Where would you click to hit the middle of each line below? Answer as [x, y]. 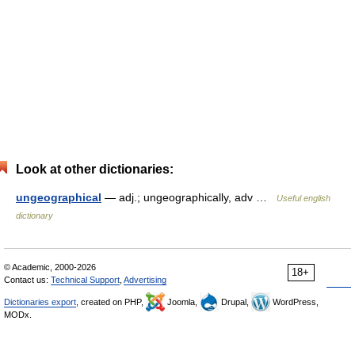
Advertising [145, 280]
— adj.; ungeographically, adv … [189, 197]
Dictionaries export [40, 302]
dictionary [34, 216]
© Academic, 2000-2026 [50, 267]
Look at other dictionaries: [95, 169]
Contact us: [27, 280]
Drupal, [235, 302]
